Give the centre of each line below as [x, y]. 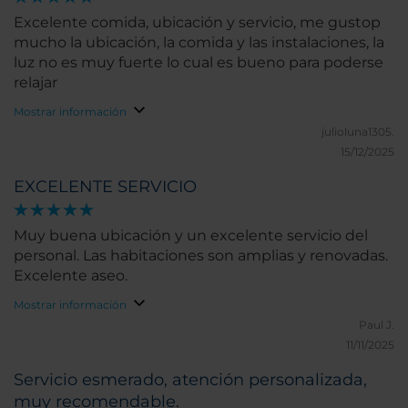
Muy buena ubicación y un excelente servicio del [191, 235]
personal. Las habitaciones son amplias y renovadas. [201, 255]
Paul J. [377, 325]
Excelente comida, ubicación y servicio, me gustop [197, 22]
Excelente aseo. [71, 275]
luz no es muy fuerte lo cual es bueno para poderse [199, 62]
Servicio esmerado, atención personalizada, [190, 380]
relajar [36, 82]
